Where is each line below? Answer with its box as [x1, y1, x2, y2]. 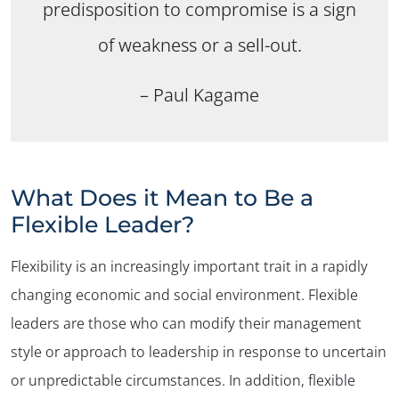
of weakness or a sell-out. [97, 32, 302, 57]
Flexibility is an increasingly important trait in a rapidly [11, 256, 368, 276]
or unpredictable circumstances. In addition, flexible [11, 370, 355, 390]
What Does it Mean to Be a [11, 183, 313, 211]
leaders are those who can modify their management [11, 313, 362, 333]
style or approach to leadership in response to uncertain [11, 341, 387, 362]
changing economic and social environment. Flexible [11, 284, 358, 305]
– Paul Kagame [140, 82, 259, 107]
